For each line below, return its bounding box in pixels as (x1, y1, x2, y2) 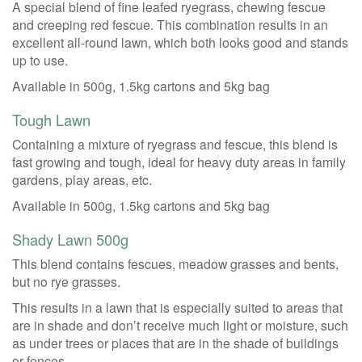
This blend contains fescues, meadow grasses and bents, (12, 254, 339, 273)
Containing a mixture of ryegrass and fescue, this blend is (12, 134, 338, 154)
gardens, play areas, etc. (12, 170, 152, 189)
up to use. (12, 50, 68, 69)
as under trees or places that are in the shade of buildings (12, 333, 339, 352)
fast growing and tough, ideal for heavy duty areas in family (12, 152, 346, 171)
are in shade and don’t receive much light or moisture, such (12, 315, 348, 335)
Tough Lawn (12, 108, 90, 130)
